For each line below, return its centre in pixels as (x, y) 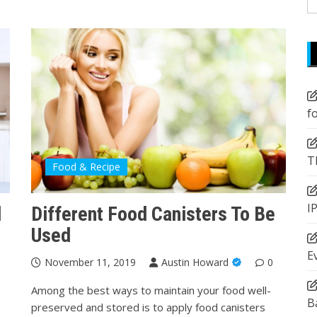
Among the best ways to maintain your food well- (151, 290)
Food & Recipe (86, 166)
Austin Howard (195, 262)
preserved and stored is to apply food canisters (148, 307)
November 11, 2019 (90, 262)
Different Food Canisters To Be (153, 214)
